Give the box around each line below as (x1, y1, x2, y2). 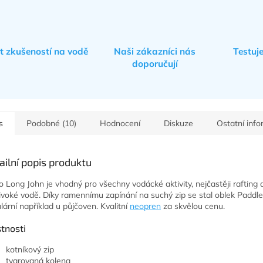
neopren (130, 201, 161, 212)
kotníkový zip (6, 244, 54, 255)
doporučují (131, 58, 178, 70)
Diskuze (164, 118, 193, 129)
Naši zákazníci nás (114, 46, 196, 58)
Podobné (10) (26, 118, 76, 129)
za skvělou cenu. (161, 201, 225, 212)
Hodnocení (100, 118, 140, 129)
